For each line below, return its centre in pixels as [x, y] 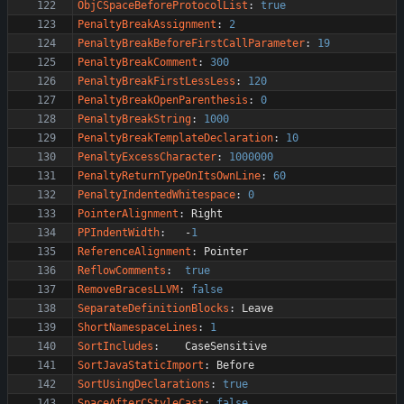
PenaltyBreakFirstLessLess [156, 81]
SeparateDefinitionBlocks [153, 308]
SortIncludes [115, 346]
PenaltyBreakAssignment [147, 24]
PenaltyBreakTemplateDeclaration [175, 138]
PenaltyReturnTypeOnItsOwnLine [169, 176]
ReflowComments [122, 271]
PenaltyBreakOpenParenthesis [163, 100]
